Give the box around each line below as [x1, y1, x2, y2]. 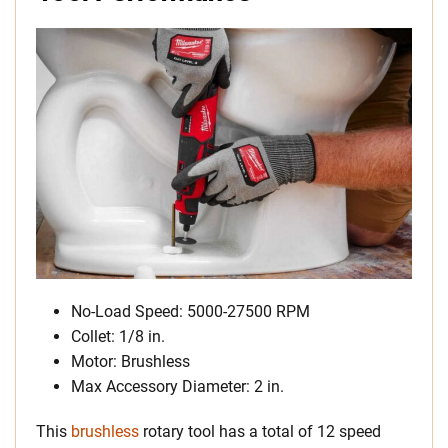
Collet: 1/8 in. [71, 327, 165, 347]
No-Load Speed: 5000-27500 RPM [71, 302, 310, 322]
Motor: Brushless [71, 352, 190, 372]
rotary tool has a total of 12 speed [139, 422, 381, 442]
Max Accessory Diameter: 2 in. [71, 377, 284, 397]
